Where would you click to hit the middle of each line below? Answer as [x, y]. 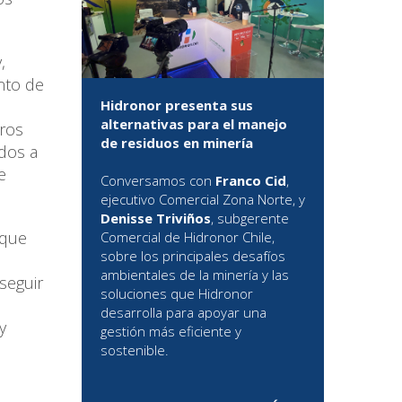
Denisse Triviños [156, 218]
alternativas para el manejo [194, 124]
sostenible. [135, 350]
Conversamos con [158, 181]
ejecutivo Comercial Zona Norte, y [203, 200]
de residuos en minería [177, 143]
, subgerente [250, 218]
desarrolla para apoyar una [184, 313]
